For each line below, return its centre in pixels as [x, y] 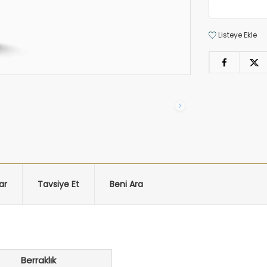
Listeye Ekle [237, 35]
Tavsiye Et [58, 184]
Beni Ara [126, 184]
